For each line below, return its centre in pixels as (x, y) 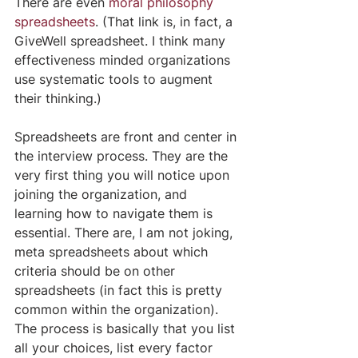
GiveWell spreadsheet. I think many (122, 40)
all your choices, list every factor (115, 347)
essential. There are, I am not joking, (125, 232)
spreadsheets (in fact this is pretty (120, 290)
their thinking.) (58, 98)
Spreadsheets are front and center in (127, 136)
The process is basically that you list (127, 328)
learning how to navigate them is (115, 213)
